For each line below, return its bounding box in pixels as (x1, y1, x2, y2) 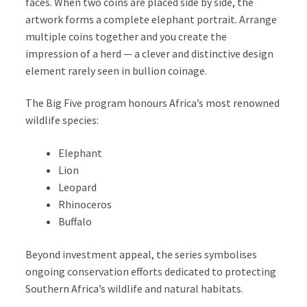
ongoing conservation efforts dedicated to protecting (25, 264, 277, 278)
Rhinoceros (58, 197, 112, 211)
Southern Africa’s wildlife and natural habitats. (25, 281, 244, 295)
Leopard (58, 180, 97, 194)
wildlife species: (25, 113, 99, 127)
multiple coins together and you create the (25, 29, 228, 43)
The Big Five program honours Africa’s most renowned (25, 96, 280, 110)
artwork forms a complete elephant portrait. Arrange (25, 12, 278, 26)
